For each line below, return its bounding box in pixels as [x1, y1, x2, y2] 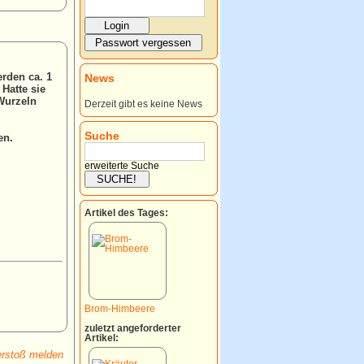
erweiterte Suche [84, 160, 159, 171]
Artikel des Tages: [84, 207, 168, 218]
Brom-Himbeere [84, 303, 155, 314]
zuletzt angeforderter [84, 323, 181, 333]
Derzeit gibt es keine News [84, 98, 202, 109]
